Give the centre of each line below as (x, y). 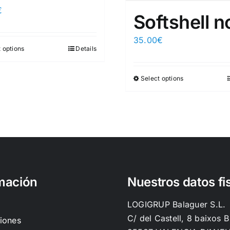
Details (86, 48)
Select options (162, 78)
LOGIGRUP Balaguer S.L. (176, 205)
